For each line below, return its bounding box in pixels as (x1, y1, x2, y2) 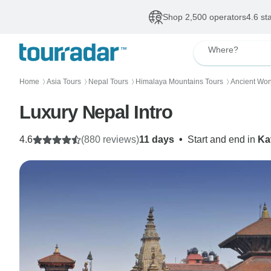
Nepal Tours (88, 77, 128, 86)
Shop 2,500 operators (162, 12, 246, 22)
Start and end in (188, 134, 258, 145)
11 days (139, 134, 174, 145)
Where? (207, 45, 238, 54)
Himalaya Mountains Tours (135, 77, 223, 86)
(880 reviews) (81, 134, 139, 145)
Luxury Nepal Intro (19, 102, 172, 123)
